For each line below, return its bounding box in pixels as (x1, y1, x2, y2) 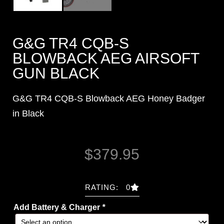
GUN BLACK (12, 64, 99, 81)
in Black (12, 108, 44, 118)
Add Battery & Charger (13, 202, 102, 211)
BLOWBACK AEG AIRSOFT (12, 49, 199, 66)
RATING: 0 (84, 183, 130, 192)
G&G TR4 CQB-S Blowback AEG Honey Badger (12, 93, 205, 103)
